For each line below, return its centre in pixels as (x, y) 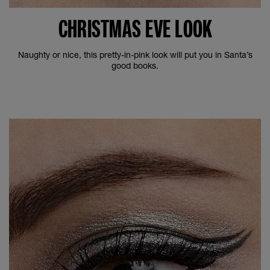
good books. (135, 65)
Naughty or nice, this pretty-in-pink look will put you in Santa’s (135, 55)
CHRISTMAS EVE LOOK (135, 29)
